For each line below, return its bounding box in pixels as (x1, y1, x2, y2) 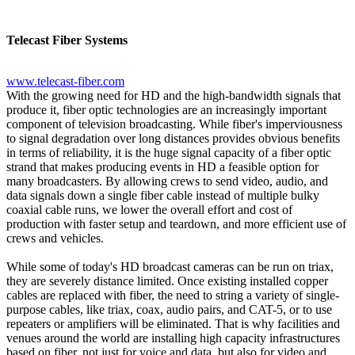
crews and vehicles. (6, 231, 104, 245)
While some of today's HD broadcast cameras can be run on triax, (6, 259, 334, 273)
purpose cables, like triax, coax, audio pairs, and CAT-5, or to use (6, 302, 332, 316)
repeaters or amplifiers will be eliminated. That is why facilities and (6, 316, 340, 330)
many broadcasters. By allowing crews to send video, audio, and (6, 174, 328, 188)
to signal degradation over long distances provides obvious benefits (6, 131, 340, 145)
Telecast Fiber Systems (6, 32, 128, 47)
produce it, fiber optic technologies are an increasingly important (6, 102, 326, 116)
